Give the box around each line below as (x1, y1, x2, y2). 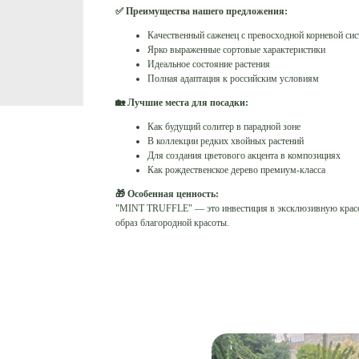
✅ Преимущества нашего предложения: (115, 6, 288, 18)
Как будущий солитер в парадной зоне (147, 121, 301, 133)
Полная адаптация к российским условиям (147, 73, 319, 85)
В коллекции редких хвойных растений (147, 135, 304, 147)
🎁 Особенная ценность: (115, 188, 219, 200)
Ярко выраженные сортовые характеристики (147, 44, 325, 56)
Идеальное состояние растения (147, 58, 270, 71)
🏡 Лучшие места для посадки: (115, 97, 248, 109)
